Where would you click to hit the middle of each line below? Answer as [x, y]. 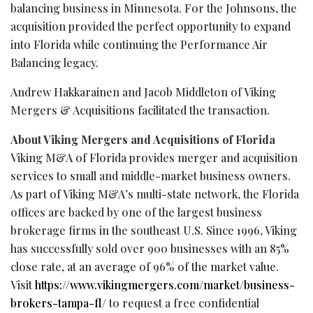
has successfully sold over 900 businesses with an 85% [150, 248]
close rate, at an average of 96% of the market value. [145, 266]
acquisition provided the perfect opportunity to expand [151, 26]
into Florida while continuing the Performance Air [139, 44]
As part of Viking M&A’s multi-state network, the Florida [155, 194]
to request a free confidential [183, 303]
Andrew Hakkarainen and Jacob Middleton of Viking [143, 92]
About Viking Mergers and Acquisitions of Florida [143, 139]
